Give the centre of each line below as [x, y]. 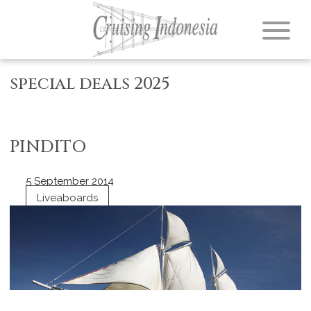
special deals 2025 [90, 84]
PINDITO [48, 147]
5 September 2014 [69, 182]
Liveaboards [67, 197]
